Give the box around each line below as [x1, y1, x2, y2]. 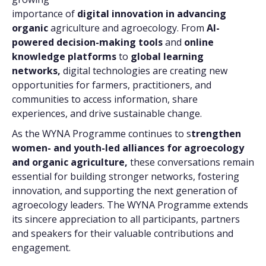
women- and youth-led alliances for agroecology [12, 141, 244, 154]
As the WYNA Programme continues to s [12, 127, 191, 140]
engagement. [12, 241, 73, 254]
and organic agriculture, [12, 156, 130, 169]
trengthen [191, 127, 241, 140]
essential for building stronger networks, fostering [12, 170, 239, 183]
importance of [12, 7, 75, 20]
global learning [131, 50, 204, 63]
